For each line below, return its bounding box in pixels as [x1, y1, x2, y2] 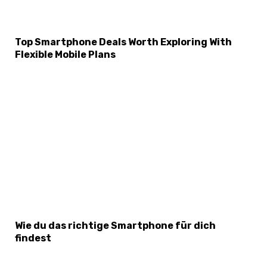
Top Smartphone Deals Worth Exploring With [15, 36, 232, 48]
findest [15, 232, 51, 244]
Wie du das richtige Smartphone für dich [15, 219, 216, 231]
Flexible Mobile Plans [15, 49, 116, 61]
